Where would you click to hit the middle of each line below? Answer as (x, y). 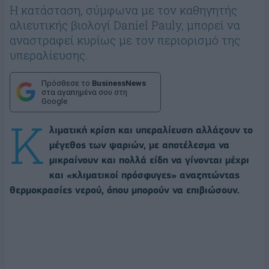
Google (54, 101)
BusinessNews (119, 83)
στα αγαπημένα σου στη (84, 92)
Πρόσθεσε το (67, 83)
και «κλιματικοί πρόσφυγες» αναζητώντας (144, 175)
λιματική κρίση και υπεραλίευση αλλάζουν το (151, 130)
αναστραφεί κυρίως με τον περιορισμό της (125, 40)
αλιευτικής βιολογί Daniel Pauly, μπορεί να (125, 25)
